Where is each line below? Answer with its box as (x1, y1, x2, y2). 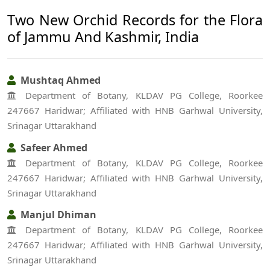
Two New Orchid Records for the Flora (7, 10, 263, 30)
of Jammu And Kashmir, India (7, 27, 199, 46)
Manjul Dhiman (18, 208, 96, 222)
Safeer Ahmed (18, 140, 87, 154)
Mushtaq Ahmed (18, 74, 101, 87)
